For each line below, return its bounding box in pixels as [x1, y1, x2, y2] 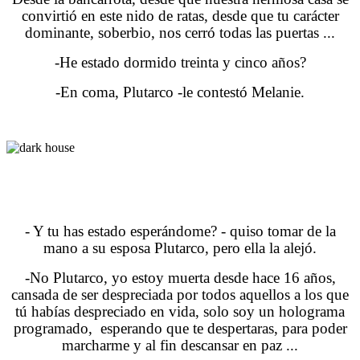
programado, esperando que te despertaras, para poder [13, 319, 347, 337]
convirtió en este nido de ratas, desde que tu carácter [21, 6, 339, 24]
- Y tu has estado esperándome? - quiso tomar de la [24, 222, 336, 239]
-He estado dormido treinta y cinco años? [54, 53, 306, 71]
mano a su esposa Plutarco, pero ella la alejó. [43, 239, 317, 256]
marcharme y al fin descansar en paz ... [62, 336, 298, 354]
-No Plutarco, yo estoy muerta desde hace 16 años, [24, 268, 336, 286]
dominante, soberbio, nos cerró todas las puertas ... [25, 23, 335, 41]
